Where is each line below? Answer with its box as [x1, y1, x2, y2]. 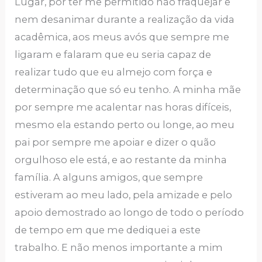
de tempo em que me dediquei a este [15, 224, 201, 236]
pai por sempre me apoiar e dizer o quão [15, 136, 216, 149]
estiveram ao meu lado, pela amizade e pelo [15, 189, 233, 201]
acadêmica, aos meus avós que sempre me [15, 31, 230, 43]
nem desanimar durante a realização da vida [15, 13, 235, 26]
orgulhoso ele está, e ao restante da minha [15, 154, 227, 166]
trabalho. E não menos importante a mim [15, 242, 223, 254]
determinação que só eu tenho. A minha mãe [15, 84, 242, 96]
